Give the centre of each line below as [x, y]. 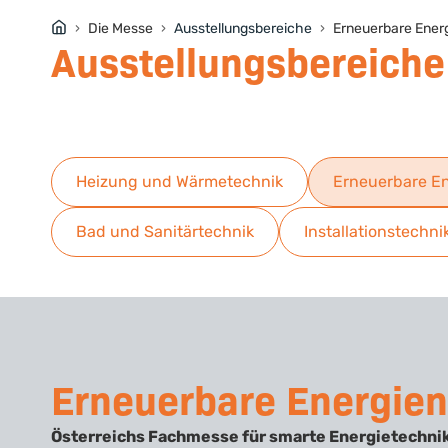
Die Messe [120, 28]
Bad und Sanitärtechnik [165, 231]
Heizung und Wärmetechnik [179, 181]
